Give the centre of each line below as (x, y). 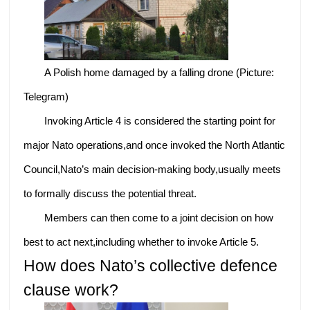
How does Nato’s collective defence (151, 266)
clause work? (71, 291)
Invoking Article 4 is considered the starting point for (160, 121)
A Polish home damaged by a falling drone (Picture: (159, 73)
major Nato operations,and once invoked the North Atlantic (155, 145)
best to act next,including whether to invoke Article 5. (142, 242)
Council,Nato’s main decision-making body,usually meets (153, 170)
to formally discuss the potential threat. (110, 194)
